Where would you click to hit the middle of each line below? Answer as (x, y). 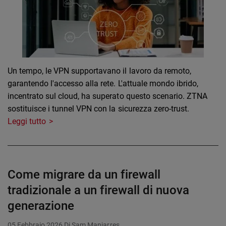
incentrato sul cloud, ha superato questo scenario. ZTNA (107, 96)
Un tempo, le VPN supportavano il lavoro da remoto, (99, 71)
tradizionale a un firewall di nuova (98, 190)
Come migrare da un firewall (84, 175)
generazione (41, 206)
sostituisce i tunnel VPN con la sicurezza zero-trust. (98, 109)
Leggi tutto (27, 122)
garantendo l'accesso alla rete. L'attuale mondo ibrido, (103, 84)
